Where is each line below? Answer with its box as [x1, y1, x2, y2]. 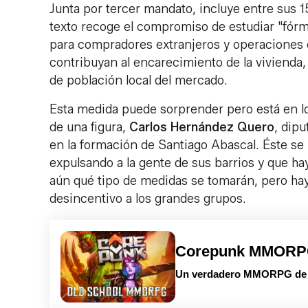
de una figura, [49, 119, 129, 135]
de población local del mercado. [49, 72, 228, 88]
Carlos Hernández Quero [129, 119, 274, 135]
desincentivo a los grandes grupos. [49, 190, 246, 206]
